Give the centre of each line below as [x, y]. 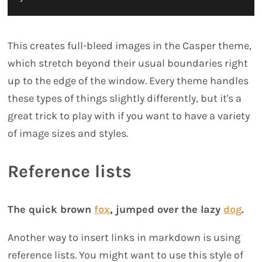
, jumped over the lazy [167, 210]
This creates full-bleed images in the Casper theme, [130, 46]
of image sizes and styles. [68, 134]
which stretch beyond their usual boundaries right [128, 63]
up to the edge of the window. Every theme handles [128, 81]
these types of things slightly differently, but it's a [125, 99]
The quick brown [51, 210]
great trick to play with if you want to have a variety [129, 116]
